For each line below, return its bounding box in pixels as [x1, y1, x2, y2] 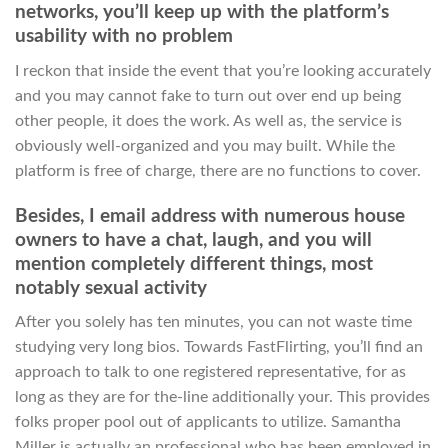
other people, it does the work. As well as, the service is [15, 112, 402, 129]
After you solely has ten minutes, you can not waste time [15, 314, 412, 331]
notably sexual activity [15, 278, 207, 298]
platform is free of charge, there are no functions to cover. [15, 162, 421, 179]
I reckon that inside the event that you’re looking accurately [15, 62, 431, 79]
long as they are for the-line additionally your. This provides [15, 389, 430, 406]
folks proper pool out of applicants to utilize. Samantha [15, 414, 401, 431]
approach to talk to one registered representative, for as [15, 364, 406, 381]
